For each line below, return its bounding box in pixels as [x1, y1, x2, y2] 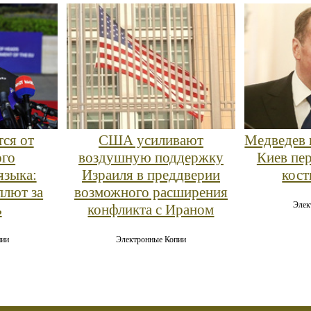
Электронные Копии [115, 235, 186, 245]
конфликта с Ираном [87, 201, 215, 219]
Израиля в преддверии [81, 167, 220, 184]
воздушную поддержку [78, 149, 224, 167]
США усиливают [98, 132, 203, 149]
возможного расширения [74, 184, 228, 201]
